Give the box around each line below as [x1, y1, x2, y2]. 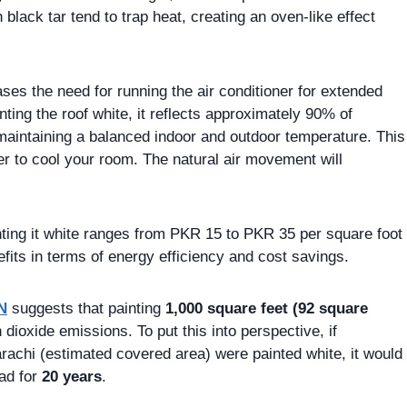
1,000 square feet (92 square [165, 300, 368, 318]
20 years [42, 368, 102, 386]
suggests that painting [12, 300, 165, 318]
